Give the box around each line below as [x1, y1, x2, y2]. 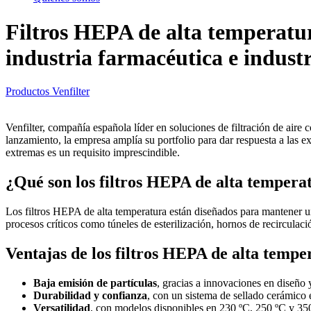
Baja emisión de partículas [33, 276, 157, 289]
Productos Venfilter [6, 85, 90, 98]
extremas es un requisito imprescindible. [6, 146, 180, 159]
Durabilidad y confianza [33, 289, 147, 301]
